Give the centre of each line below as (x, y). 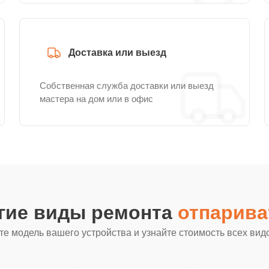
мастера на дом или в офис (96, 99)
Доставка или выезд (117, 53)
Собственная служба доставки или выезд (127, 86)
